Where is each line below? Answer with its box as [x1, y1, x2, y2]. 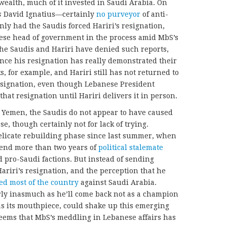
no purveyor [96, 10, 140, 18]
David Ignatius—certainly [2, 10, 96, 18]
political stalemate [98, 143, 163, 152]
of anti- [140, 10, 168, 18]
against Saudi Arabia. [79, 178, 157, 186]
